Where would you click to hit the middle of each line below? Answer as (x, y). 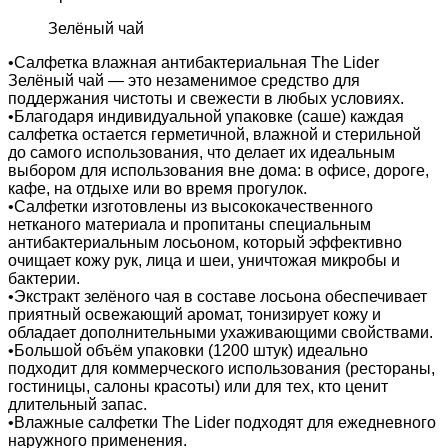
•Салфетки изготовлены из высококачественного (190, 206)
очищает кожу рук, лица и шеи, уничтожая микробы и (204, 260)
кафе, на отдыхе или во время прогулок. (157, 188)
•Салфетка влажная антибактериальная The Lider (193, 62)
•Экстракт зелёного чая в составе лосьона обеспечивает (217, 296)
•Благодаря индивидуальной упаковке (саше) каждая (206, 116)
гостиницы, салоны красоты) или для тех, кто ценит (198, 386)
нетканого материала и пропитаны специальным (189, 224)
